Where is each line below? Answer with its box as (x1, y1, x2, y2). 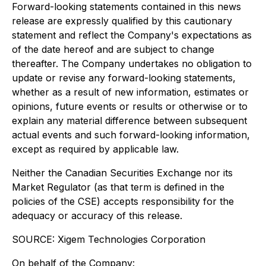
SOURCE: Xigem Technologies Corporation (12, 233, 205, 245)
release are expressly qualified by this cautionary (12, 15, 232, 27)
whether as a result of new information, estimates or (12, 86, 249, 98)
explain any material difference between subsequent (12, 115, 247, 126)
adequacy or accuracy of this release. (12, 210, 182, 221)
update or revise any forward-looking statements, (12, 72, 236, 84)
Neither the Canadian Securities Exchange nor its (12, 167, 233, 179)
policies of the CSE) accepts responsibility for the (12, 195, 234, 207)
